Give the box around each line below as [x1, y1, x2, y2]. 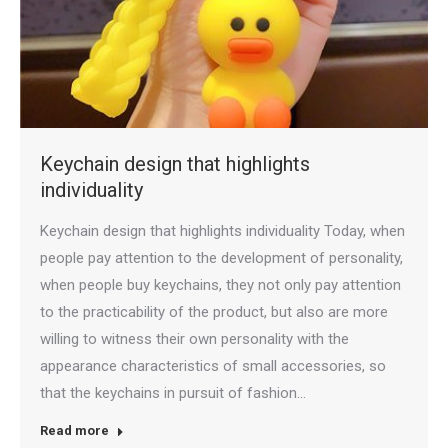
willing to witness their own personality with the [40, 329, 349, 348]
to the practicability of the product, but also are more [40, 302, 388, 321]
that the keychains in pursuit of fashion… [40, 383, 306, 402]
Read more [40, 422, 109, 438]
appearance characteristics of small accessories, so [40, 356, 386, 375]
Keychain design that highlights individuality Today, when [40, 221, 405, 240]
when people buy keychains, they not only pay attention [40, 275, 401, 294]
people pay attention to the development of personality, [40, 248, 403, 267]
